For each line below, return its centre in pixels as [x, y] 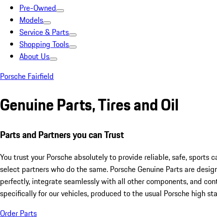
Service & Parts [44, 32]
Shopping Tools [44, 44]
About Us [34, 56]
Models [31, 20]
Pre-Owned [38, 8]
